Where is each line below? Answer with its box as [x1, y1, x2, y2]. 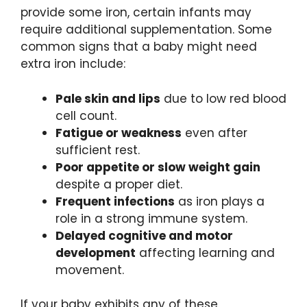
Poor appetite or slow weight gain [56, 158, 260, 175]
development [56, 244, 136, 261]
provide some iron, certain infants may [21, 4, 251, 21]
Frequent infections [56, 193, 175, 210]
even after [182, 124, 247, 141]
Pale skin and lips [56, 90, 160, 107]
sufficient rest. [56, 141, 140, 158]
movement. [56, 261, 124, 278]
